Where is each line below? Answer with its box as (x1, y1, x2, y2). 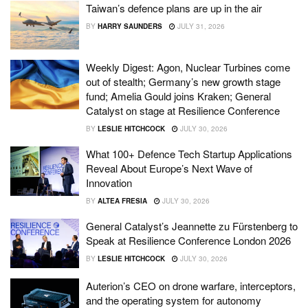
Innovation (86, 175, 132, 190)
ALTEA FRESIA (97, 196, 147, 206)
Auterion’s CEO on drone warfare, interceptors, (86, 278, 296, 293)
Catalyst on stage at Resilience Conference (86, 103, 280, 118)
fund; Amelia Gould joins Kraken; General (86, 89, 271, 104)
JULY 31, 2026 (175, 21, 225, 31)
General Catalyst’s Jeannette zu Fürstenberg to (86, 219, 298, 234)
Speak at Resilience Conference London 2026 (86, 233, 291, 248)
